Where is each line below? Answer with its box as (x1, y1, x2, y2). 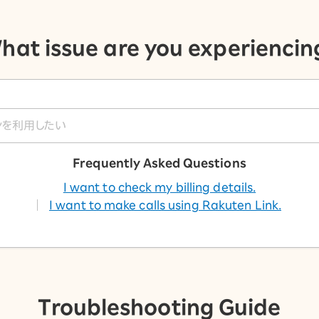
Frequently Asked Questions (73, 157, 246, 169)
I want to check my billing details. (63, 181, 256, 193)
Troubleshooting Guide (38, 297, 281, 317)
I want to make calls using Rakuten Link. (49, 199, 281, 211)
